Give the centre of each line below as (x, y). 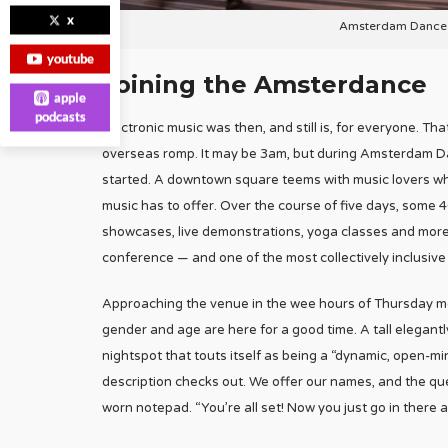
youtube (70, 58)
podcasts (60, 116)
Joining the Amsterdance (264, 84)
